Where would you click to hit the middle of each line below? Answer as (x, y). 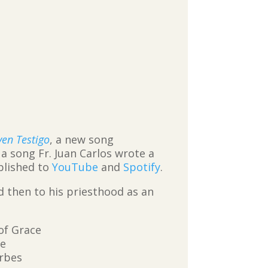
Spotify (142, 167)
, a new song (82, 139)
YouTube (75, 167)
